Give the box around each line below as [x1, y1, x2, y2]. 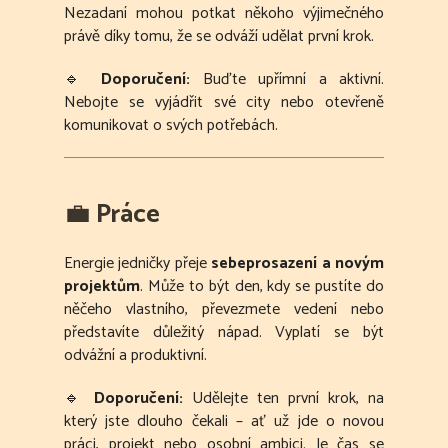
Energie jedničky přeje [64, 250, 212, 278]
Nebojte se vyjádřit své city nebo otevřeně [64, 89, 384, 117]
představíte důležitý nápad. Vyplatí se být [64, 319, 384, 347]
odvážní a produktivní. [64, 342, 207, 370]
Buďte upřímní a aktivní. [190, 66, 384, 94]
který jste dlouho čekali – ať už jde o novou [64, 408, 384, 436]
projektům [64, 273, 140, 301]
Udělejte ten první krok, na [183, 385, 384, 413]
